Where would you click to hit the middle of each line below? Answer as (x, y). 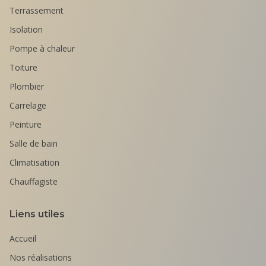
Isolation (26, 29)
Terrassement (37, 10)
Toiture (23, 67)
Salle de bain (34, 143)
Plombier (27, 86)
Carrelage (28, 105)
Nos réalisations (41, 257)
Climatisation (34, 162)
